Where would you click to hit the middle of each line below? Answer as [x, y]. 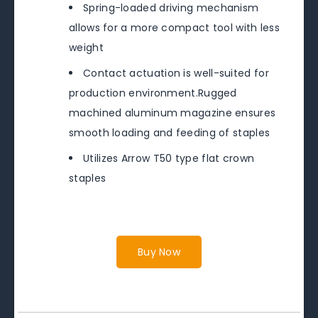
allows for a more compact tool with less [174, 28]
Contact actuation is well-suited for [176, 73]
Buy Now [159, 252]
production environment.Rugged [153, 93]
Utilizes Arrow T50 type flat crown [169, 159]
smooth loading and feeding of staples [170, 133]
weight [86, 48]
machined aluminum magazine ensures [172, 113]
